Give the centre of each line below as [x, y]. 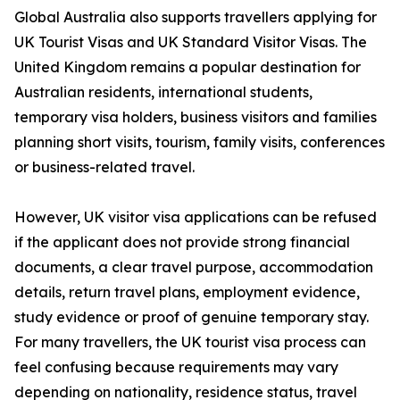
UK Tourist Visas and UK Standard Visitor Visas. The [191, 42]
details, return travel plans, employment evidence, [187, 292]
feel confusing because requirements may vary [176, 367]
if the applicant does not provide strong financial [182, 242]
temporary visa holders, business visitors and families [196, 117]
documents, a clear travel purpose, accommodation [194, 267]
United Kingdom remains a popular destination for [187, 67]
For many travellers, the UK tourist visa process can [190, 342]
